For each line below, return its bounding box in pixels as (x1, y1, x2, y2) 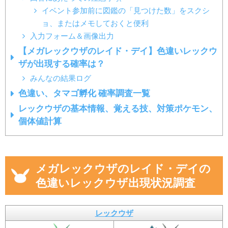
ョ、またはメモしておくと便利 (41, 18, 149, 28)
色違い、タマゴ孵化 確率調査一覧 (18, 88, 150, 99)
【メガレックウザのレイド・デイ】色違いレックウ (18, 46, 217, 56)
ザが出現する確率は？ (18, 59, 105, 69)
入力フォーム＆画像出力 (30, 31, 114, 41)
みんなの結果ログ (30, 73, 91, 83)
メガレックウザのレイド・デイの (36, 162, 211, 175)
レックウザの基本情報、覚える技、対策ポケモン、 (18, 103, 217, 114)
